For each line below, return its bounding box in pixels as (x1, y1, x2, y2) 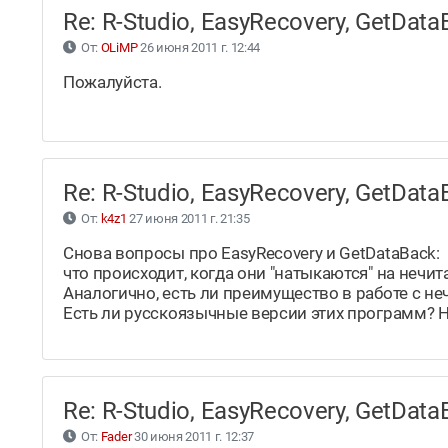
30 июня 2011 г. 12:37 (131, 429, 255, 445)
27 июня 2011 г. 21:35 (126, 211, 250, 227)
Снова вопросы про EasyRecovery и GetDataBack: (63, 243, 440, 264)
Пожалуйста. (63, 72, 162, 93)
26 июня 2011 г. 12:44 (137, 40, 261, 56)
